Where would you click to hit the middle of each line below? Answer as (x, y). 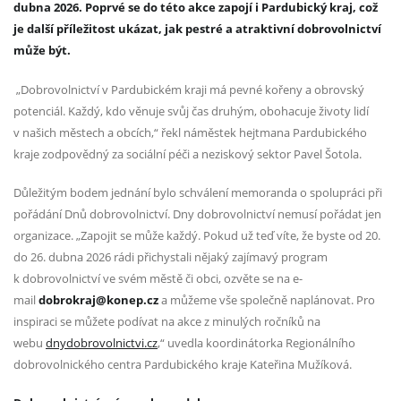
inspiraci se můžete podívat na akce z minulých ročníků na (167, 321)
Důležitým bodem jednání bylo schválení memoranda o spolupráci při (198, 192)
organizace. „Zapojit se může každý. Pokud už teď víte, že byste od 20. (197, 235)
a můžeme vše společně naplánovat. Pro (267, 299)
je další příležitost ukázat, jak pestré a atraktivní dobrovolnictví (197, 29)
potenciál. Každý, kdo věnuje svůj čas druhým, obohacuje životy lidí (191, 111)
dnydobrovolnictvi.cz (102, 342)
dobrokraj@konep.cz (98, 299)
